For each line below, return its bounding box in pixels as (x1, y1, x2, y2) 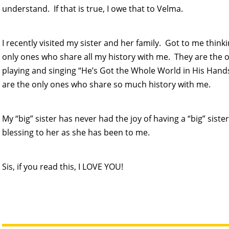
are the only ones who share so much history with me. (2, 78, 211, 90)
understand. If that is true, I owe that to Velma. (2, 3, 183, 14)
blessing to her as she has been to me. (2, 126, 150, 138)
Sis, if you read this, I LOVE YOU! (2, 161, 123, 172)
